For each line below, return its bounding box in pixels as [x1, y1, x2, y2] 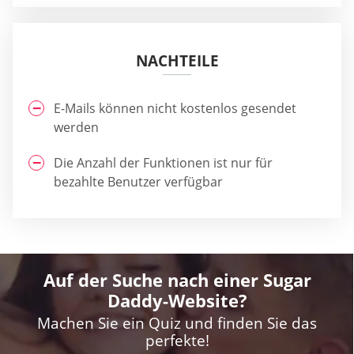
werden [54, 118, 99, 136]
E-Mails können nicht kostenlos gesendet [54, 99, 296, 117]
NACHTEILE [135, 50, 219, 71]
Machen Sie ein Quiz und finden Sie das [37, 313, 317, 334]
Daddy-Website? [107, 288, 247, 313]
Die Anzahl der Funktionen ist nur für [54, 154, 273, 172]
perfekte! [145, 330, 209, 352]
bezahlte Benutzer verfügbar [54, 173, 223, 191]
